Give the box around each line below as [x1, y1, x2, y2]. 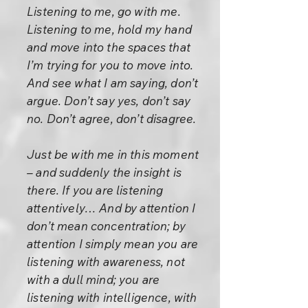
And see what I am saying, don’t [27, 76, 199, 90]
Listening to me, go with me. [27, 4, 181, 19]
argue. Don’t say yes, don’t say [27, 93, 191, 108]
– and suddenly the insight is [27, 165, 181, 179]
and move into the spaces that [27, 40, 190, 54]
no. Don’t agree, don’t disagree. [27, 111, 197, 126]
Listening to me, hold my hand [27, 22, 192, 36]
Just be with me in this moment [27, 147, 199, 162]
